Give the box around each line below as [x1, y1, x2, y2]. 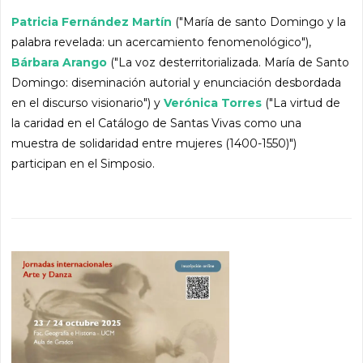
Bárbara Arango [11, 55, 108, 70]
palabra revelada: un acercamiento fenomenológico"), [11, 35, 312, 50]
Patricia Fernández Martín [11, 15, 176, 30]
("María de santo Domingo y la [175, 15, 347, 30]
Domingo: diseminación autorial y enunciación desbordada [11, 75, 342, 91]
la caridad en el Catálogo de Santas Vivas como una [11, 116, 302, 131]
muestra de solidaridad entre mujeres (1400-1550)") [11, 136, 297, 152]
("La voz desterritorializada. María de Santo [107, 55, 350, 70]
